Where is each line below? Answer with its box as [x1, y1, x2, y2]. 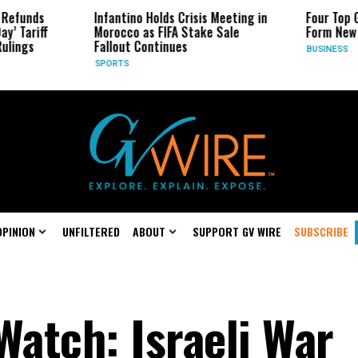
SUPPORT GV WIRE [193, 223, 281, 240]
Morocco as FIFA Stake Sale [47, 22, 193, 42]
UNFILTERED [62, 223, 120, 240]
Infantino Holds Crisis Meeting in [47, 8, 221, 27]
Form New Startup [258, 22, 355, 42]
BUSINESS [259, 44, 301, 54]
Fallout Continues [47, 37, 141, 56]
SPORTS [48, 58, 83, 69]
